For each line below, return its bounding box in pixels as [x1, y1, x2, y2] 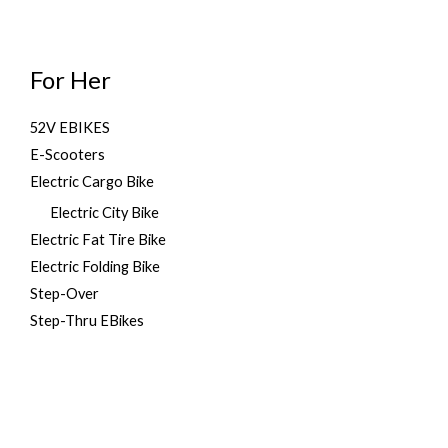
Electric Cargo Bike [30, 173, 154, 191]
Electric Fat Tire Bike [30, 230, 166, 248]
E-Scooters [30, 146, 105, 164]
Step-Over [30, 284, 99, 302]
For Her [30, 65, 111, 94]
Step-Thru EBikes [30, 311, 144, 329]
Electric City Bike [50, 203, 159, 221]
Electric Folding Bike [30, 257, 160, 275]
